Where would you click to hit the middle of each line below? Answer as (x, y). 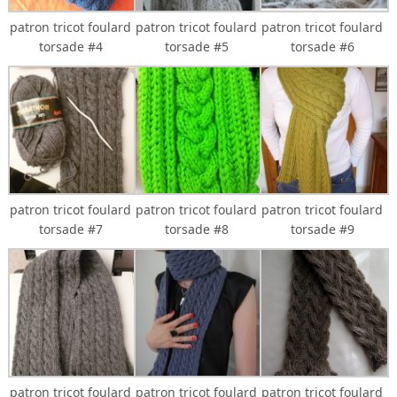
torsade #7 (70, 229)
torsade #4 (70, 46)
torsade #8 (196, 229)
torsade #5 (196, 46)
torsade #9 (322, 229)
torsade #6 (322, 46)
